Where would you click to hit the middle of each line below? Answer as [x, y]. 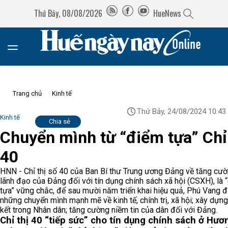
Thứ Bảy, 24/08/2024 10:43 [181, 111]
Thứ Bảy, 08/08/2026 [68, 13]
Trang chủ [27, 93]
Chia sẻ [59, 121]
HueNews [167, 13]
